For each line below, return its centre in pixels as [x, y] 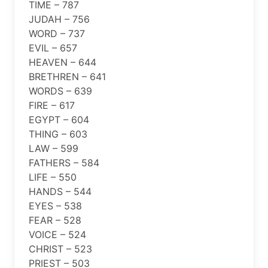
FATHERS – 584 [64, 162]
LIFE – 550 [53, 177]
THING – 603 [58, 134]
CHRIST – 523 [60, 249]
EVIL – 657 [53, 48]
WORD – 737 [57, 33]
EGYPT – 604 [59, 119]
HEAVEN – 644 [63, 62]
